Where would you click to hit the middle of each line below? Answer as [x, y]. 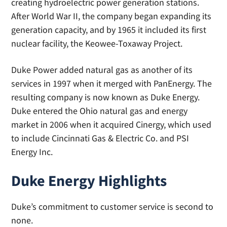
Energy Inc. [32, 152]
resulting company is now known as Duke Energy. [106, 97]
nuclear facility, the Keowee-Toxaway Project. [97, 43]
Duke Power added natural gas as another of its [102, 70]
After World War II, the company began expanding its [111, 16]
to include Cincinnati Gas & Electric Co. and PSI [100, 138]
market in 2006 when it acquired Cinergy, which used [111, 124]
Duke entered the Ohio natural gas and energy [100, 111]
